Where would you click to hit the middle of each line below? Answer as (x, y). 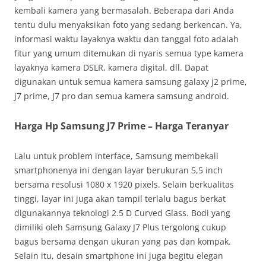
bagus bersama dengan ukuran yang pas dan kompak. (123, 241)
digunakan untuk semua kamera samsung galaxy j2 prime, (131, 82)
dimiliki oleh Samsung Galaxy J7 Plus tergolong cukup (120, 227)
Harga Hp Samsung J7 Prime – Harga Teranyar (121, 126)
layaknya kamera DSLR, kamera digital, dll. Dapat (111, 67)
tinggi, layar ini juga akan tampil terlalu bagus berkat (120, 199)
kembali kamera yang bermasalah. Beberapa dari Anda (124, 10)
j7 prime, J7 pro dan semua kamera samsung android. (122, 96)
